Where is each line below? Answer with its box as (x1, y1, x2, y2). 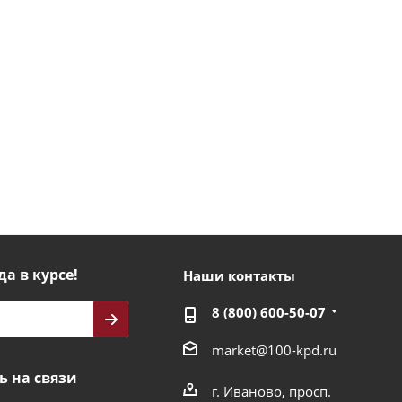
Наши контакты (182, 267, 295, 284)
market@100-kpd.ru (211, 340, 336, 359)
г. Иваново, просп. (211, 381, 331, 400)
